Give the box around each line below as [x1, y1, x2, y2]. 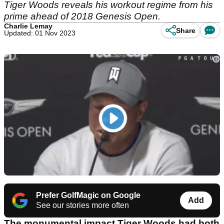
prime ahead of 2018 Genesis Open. [4, 11, 165, 21]
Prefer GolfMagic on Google [36, 191, 140, 200]
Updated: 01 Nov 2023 [4, 29, 75, 37]
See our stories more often [36, 201, 129, 210]
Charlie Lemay [4, 22, 52, 30]
